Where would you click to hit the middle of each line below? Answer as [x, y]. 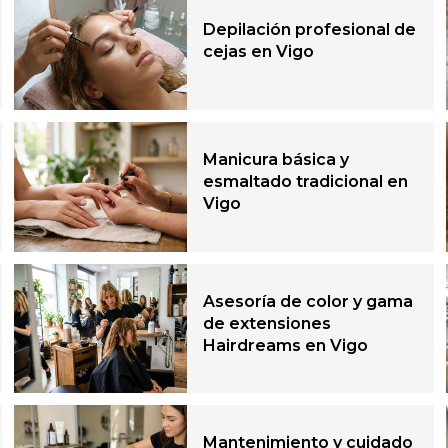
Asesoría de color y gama [308, 301]
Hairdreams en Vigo [286, 345]
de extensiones [267, 323]
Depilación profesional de [310, 29]
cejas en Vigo [259, 51]
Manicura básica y [276, 160]
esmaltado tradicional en [306, 182]
